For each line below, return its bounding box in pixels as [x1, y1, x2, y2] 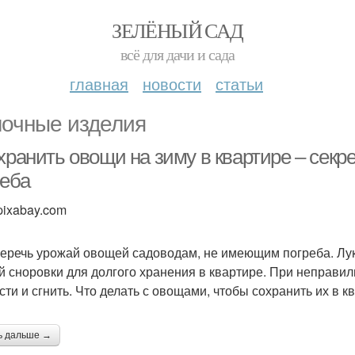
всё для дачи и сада [120, 44, 235, 65]
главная [70, 72, 128, 95]
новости [143, 72, 201, 95]
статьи [216, 72, 263, 95]
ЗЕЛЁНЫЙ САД [112, 17, 243, 44]
